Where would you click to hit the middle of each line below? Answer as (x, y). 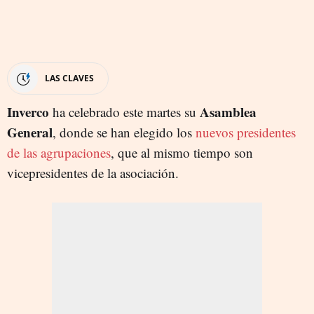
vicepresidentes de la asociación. (93, 172)
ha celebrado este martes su (124, 111)
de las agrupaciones (59, 152)
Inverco (28, 111)
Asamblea (228, 111)
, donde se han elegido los (124, 132)
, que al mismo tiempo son (182, 152)
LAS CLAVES (69, 78)
